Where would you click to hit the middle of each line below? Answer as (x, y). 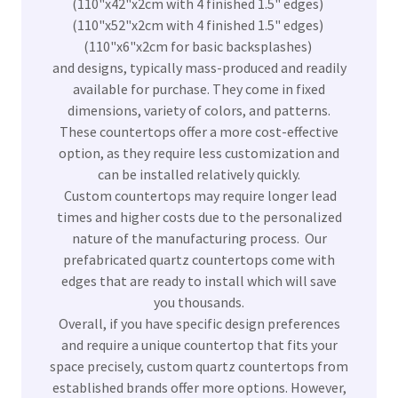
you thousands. (199, 302)
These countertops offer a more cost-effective (199, 132)
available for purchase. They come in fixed (199, 89)
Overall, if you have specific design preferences (199, 324)
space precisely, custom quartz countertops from (199, 366)
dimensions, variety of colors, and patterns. (199, 111)
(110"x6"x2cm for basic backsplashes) (199, 47)
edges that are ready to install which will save (199, 281)
